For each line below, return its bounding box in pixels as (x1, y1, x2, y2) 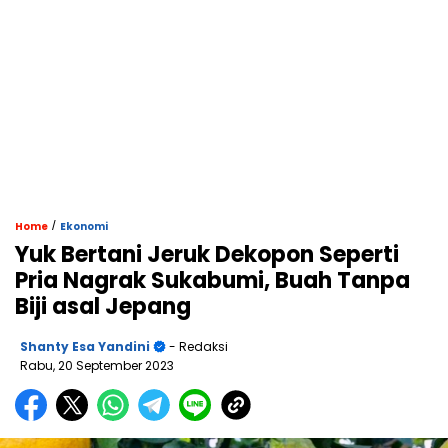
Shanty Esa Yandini (20, 338, 150, 356)
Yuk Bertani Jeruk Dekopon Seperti (15, 239, 399, 271)
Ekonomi (60, 219, 108, 235)
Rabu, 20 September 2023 (20, 357, 174, 375)
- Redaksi (166, 338, 228, 356)
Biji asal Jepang (15, 291, 191, 323)
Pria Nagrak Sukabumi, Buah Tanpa (15, 265, 410, 297)
